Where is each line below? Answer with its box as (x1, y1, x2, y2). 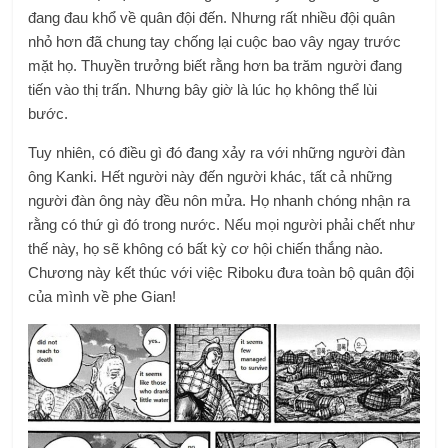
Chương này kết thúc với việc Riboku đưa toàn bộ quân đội (28, 264, 415, 282)
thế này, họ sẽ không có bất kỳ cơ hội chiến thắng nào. (28, 240, 384, 258)
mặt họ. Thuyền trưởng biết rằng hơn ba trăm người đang (28, 57, 403, 75)
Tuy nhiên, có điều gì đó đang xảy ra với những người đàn (28, 144, 406, 162)
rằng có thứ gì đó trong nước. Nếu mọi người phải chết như (28, 216, 416, 234)
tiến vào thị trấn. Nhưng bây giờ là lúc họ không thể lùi (28, 81, 378, 99)
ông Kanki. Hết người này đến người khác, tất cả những (28, 168, 393, 186)
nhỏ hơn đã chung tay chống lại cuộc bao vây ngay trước (28, 33, 402, 51)
